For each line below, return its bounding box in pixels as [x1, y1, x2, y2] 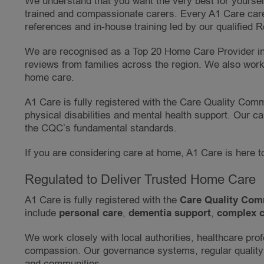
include [25, 206, 59, 220]
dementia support [128, 206, 211, 221]
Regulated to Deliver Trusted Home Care [25, 171, 256, 189]
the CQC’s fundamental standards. [25, 121, 177, 136]
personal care [59, 206, 123, 221]
